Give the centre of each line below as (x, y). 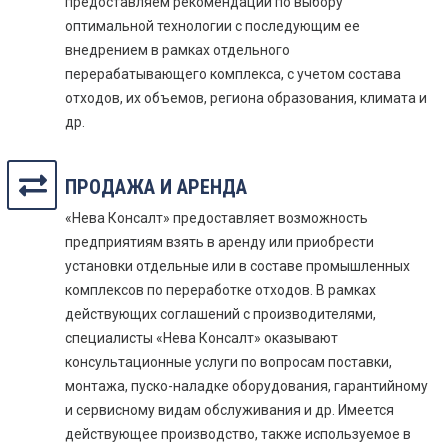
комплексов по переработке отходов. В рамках (220, 290)
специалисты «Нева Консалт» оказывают (201, 338)
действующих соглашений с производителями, (220, 314)
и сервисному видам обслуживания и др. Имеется (229, 410)
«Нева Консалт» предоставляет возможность (216, 218)
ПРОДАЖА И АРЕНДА (156, 187)
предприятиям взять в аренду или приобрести (219, 242)
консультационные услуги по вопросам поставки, (228, 362)
